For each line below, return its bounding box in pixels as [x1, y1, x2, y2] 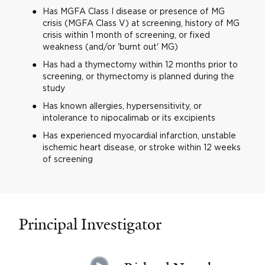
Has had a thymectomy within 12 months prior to [42, 60, 238, 69]
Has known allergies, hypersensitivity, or [42, 101, 202, 110]
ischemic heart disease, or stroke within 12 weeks [42, 143, 241, 151]
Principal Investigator [18, 214, 161, 234]
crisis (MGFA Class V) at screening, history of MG [42, 18, 240, 27]
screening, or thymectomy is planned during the [42, 72, 234, 80]
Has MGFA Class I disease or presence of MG [42, 7, 225, 15]
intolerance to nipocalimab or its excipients [42, 113, 215, 122]
